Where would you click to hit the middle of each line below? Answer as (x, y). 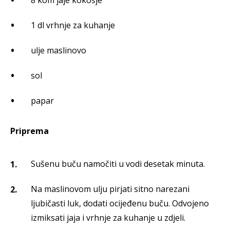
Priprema (30, 131)
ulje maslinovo (59, 51)
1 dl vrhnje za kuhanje (73, 25)
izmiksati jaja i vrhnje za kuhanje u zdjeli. (108, 218)
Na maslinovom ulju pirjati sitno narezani (110, 189)
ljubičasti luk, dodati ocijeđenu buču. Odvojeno (120, 204)
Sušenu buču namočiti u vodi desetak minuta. (118, 164)
